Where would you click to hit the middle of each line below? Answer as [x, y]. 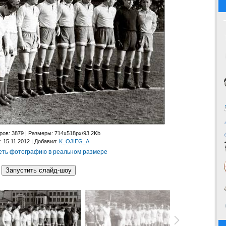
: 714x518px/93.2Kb [76, 133]
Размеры [40, 133]
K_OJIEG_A [74, 142]
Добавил [45, 142]
